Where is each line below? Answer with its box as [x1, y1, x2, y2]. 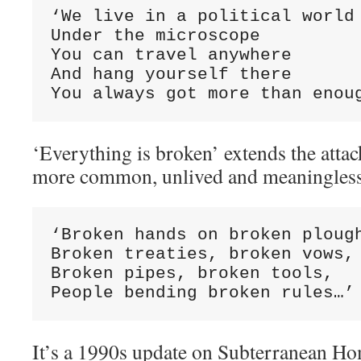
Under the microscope [50, 26, 260, 45]
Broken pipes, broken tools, [50, 263, 334, 283]
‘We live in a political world [50, 6, 355, 26]
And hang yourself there [50, 64, 292, 84]
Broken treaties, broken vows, [50, 244, 355, 263]
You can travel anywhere [50, 45, 292, 64]
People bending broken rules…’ [50, 283, 355, 302]
